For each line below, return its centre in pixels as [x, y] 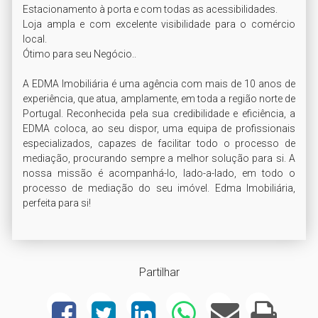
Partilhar [159, 273]
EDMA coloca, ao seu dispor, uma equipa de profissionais [159, 129]
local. [35, 39]
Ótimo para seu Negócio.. [79, 54]
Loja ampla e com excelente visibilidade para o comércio [159, 24]
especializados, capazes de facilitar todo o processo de [159, 144]
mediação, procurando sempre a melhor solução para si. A [159, 159]
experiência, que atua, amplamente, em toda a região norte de [159, 99]
